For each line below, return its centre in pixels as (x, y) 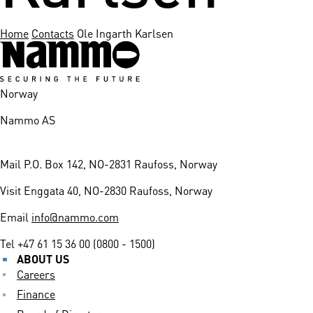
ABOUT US (43, 259)
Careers (36, 274)
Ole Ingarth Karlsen (125, 33)
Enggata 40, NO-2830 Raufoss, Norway (118, 190)
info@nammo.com (75, 217)
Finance (36, 293)
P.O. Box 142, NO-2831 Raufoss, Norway (121, 163)
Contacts (53, 33)
